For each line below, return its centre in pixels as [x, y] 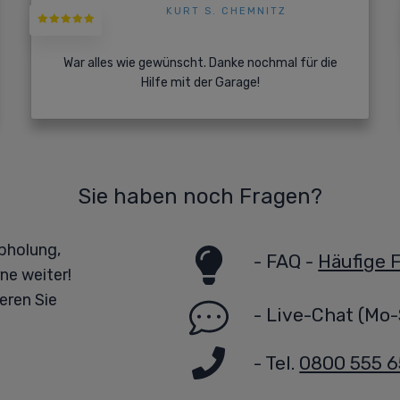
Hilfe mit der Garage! [200, 83]
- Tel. [277, 363]
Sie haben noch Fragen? [200, 197]
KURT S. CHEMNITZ [227, 12]
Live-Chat [310, 315]
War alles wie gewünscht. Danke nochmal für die [200, 63]
